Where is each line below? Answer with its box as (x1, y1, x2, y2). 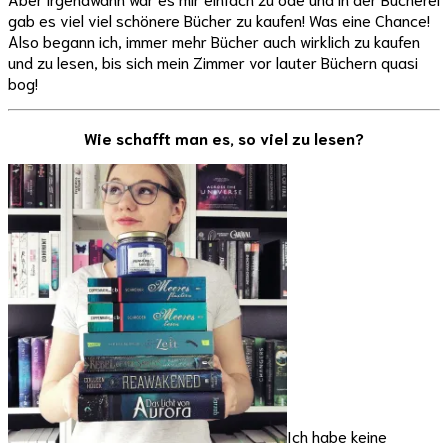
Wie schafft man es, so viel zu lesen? (84, 127, 364, 149)
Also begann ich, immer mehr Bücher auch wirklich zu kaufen (8, 30, 420, 52)
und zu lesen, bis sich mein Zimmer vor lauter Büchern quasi (8, 51, 418, 73)
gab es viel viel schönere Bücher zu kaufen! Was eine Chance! (8, 9, 430, 31)
